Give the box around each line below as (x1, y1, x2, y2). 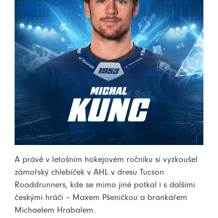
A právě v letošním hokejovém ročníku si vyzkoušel (15, 154, 198, 164)
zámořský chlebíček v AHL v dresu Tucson (15, 166, 164, 177)
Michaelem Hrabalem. (15, 204, 95, 215)
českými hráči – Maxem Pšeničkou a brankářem (15, 192, 187, 202)
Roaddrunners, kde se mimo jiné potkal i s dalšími (15, 179, 195, 189)
